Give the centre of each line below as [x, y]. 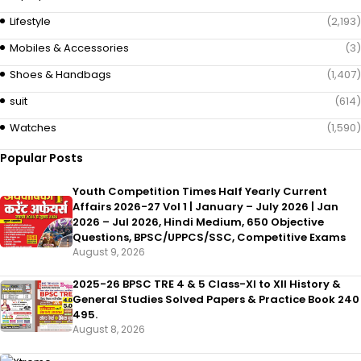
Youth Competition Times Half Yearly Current [200, 191]
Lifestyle [30, 21]
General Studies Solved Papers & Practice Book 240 [216, 299]
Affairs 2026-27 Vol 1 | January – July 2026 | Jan [205, 206]
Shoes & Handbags [60, 74]
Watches [33, 127]
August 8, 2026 [109, 329]
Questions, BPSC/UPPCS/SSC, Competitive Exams [209, 237]
